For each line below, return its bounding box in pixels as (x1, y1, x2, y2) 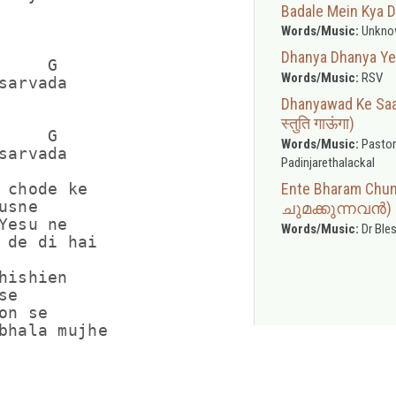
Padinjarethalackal (280, 154, 375, 171)
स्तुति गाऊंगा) (280, 113, 354, 133)
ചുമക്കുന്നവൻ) (280, 198, 392, 217)
